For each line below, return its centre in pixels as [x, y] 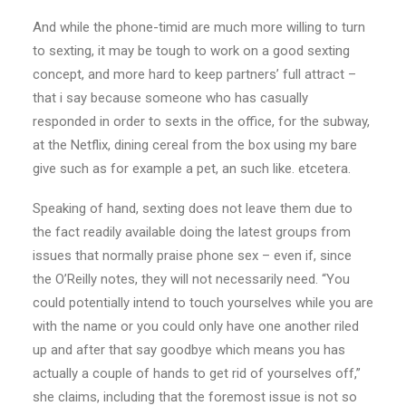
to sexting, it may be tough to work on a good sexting [191, 51]
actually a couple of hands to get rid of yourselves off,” [197, 373]
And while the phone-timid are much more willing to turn [199, 27]
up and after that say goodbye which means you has [189, 350]
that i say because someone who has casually [170, 98]
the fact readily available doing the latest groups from [192, 232]
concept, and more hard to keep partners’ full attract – [194, 74]
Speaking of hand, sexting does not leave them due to [193, 208]
